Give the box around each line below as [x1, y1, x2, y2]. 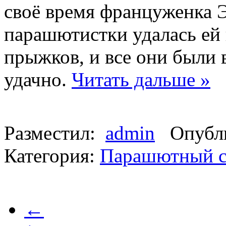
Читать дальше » [72, 68, 210, 90]
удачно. [4, 68, 72, 90]
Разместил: [4, 122, 105, 144]
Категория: [4, 144, 100, 166]
